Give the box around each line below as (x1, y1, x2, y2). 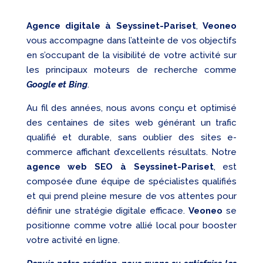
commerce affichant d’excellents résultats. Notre (26, 147, 237, 158)
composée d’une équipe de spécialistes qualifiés (26, 176, 237, 187)
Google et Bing (26, 79, 87, 90)
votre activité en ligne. (26, 235, 120, 246)
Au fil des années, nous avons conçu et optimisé (26, 103, 237, 114)
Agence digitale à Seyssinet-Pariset (26, 21, 196, 32)
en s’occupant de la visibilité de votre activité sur (26, 50, 237, 61)
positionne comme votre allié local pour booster (26, 220, 237, 231)
